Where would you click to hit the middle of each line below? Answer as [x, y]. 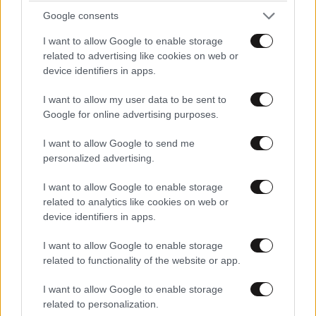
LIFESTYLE [30, 80]
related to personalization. [101, 304]
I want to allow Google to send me [119, 143]
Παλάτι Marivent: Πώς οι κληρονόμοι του [135, 97]
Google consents [81, 16]
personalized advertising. [99, 158]
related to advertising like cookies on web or [141, 55]
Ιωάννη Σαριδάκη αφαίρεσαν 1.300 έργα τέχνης [156, 115]
